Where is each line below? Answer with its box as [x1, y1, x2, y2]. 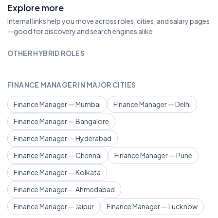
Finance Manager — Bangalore [14, 117, 109, 126]
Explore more [7, 2, 64, 13]
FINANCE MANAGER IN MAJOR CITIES [7, 80, 136, 89]
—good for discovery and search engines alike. [7, 27, 155, 36]
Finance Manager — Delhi [113, 100, 191, 109]
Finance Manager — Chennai [14, 151, 102, 160]
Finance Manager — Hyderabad [14, 134, 111, 143]
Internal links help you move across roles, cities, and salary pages [7, 17, 210, 25]
